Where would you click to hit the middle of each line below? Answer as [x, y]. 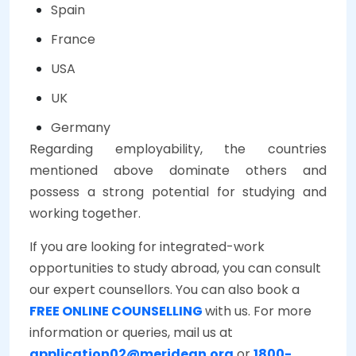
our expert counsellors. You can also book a [164, 290]
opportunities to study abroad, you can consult [175, 269]
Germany [81, 128]
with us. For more [258, 311]
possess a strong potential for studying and [178, 192]
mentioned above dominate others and [178, 171]
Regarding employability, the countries [178, 149]
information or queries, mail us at [131, 333]
